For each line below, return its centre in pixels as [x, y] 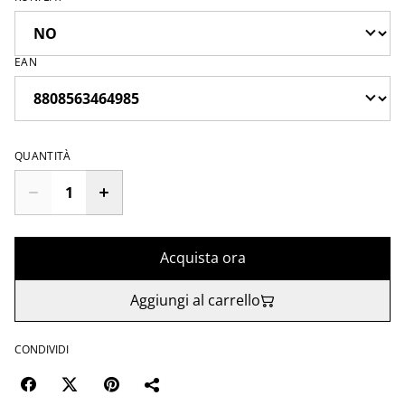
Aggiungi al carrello [195, 301]
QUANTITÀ [43, 156]
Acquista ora [202, 258]
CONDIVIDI [42, 350]
